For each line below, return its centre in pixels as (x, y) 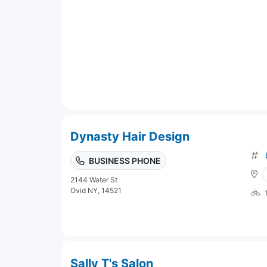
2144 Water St (94, 179)
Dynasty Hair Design (130, 136)
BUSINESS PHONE (125, 160)
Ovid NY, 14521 (96, 190)
